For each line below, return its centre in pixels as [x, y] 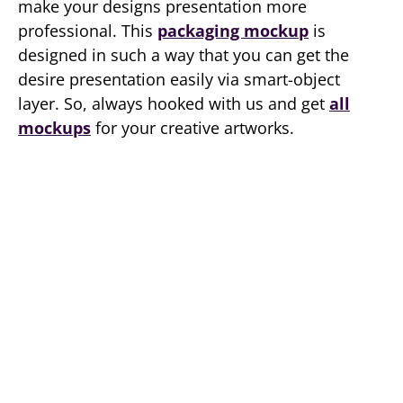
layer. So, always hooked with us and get [174, 103]
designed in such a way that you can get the [184, 55]
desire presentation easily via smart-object [179, 79]
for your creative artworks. [193, 128]
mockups [54, 128]
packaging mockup [233, 31]
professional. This [88, 31]
